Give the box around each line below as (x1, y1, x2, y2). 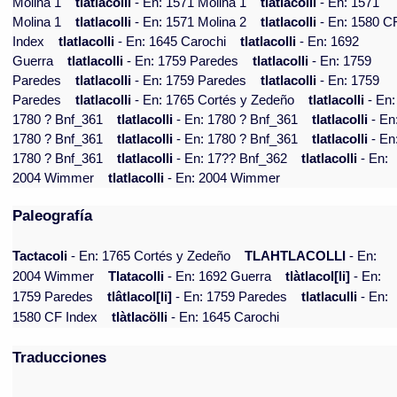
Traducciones (12, 348, 107, 367)
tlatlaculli (301, 290, 358, 305)
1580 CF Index (12, 310, 98, 325)
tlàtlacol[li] (285, 269, 351, 284)
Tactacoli (12, 249, 68, 264)
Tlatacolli (108, 269, 165, 284)
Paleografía (12, 206, 93, 225)
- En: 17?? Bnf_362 (176, 152, 288, 167)
